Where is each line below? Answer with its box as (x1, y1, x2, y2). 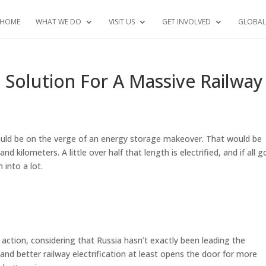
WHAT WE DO (36, 17, 81, 27)
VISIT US (109, 17, 135, 27)
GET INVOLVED (162, 17, 211, 27)
